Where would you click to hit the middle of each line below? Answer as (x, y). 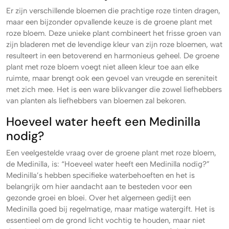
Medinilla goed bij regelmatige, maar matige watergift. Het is (110, 209)
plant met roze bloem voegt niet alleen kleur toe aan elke (102, 67)
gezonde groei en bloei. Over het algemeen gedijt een (98, 198)
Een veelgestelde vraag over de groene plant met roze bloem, (111, 153)
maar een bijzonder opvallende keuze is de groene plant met (109, 22)
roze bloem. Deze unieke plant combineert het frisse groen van (113, 33)
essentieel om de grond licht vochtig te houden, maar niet (106, 220)
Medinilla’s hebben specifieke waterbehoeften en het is (100, 175)
